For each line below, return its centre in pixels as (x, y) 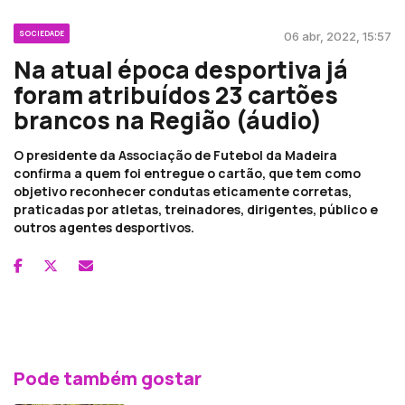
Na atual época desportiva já (181, 69)
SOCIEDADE (42, 33)
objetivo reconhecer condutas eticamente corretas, (183, 191)
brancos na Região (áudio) (168, 120)
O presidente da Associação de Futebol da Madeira (175, 155)
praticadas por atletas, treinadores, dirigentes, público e (196, 209)
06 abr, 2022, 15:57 (338, 36)
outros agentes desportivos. (104, 227)
